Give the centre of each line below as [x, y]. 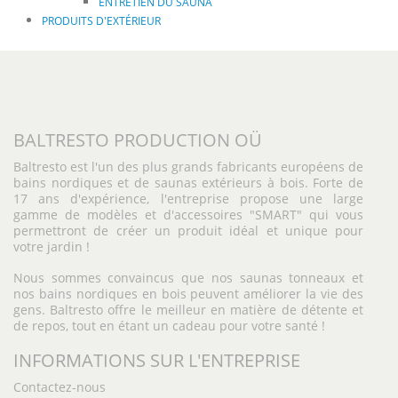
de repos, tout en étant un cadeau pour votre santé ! [169, 326]
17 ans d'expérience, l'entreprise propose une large [188, 199]
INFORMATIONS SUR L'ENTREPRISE [157, 360]
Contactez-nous [60, 387]
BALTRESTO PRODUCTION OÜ [138, 139]
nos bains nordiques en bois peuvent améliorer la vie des [188, 294]
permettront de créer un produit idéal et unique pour [188, 231]
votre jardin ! [52, 247]
